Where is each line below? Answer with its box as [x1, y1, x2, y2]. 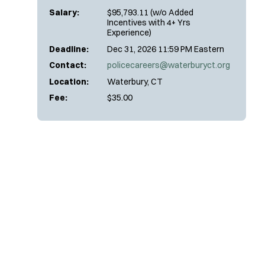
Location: [49, 76, 89, 87]
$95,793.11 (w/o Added [107, 7, 193, 18]
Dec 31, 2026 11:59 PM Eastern [107, 43, 224, 54]
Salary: [49, 7, 79, 18]
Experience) [107, 27, 151, 38]
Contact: [49, 60, 86, 70]
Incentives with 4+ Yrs [107, 17, 190, 28]
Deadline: [49, 43, 89, 54]
